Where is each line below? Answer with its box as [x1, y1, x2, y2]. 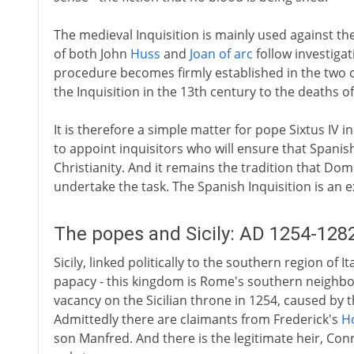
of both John [53, 45, 130, 62]
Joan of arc [189, 45, 253, 62]
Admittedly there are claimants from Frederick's [53, 311, 341, 328]
